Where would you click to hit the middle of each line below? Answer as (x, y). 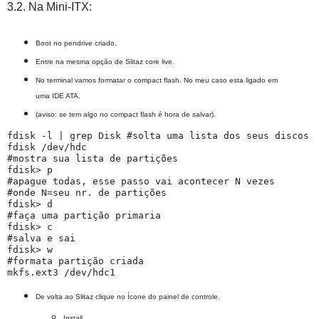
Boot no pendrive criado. (76, 43)
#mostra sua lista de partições (93, 158)
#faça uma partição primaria (87, 215)
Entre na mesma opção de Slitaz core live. (105, 61)
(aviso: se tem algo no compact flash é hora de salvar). (125, 114)
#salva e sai (44, 238)
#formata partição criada (75, 261)
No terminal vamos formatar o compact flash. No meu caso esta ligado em (156, 80)
